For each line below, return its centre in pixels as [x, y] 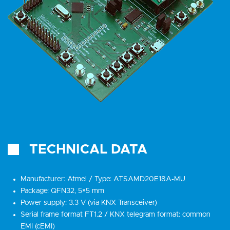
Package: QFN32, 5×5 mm [62, 191]
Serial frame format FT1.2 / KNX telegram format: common [116, 215]
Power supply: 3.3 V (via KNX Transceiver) [89, 203]
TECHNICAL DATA [88, 149]
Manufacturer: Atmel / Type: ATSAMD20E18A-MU [103, 179]
